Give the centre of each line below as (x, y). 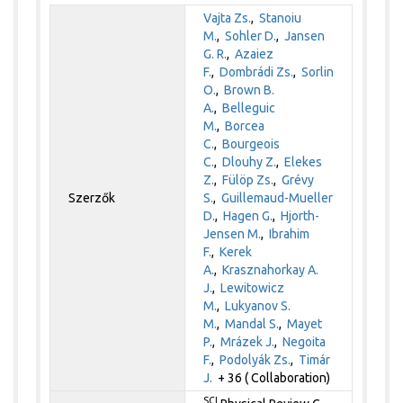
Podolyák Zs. (255, 359)
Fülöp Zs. (248, 179)
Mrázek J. (248, 341)
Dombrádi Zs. (257, 72)
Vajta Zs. (228, 18)
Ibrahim (290, 233)
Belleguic (249, 107)
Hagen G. (248, 215)
